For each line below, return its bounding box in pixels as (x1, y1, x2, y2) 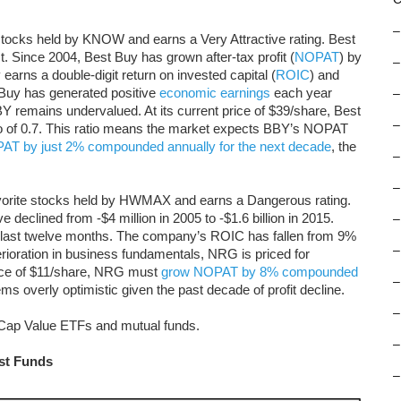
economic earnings (159, 84, 270, 100)
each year (270, 84, 332, 100)
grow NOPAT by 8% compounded (161, 263, 358, 279)
